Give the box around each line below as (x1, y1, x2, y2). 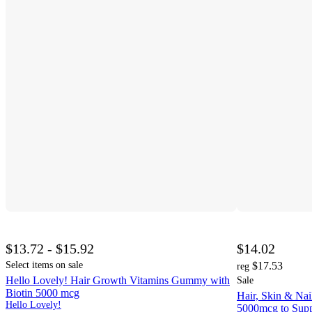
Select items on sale (6, 260, 83, 271)
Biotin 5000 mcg (6, 287, 79, 299)
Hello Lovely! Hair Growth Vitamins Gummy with (6, 274, 230, 287)
